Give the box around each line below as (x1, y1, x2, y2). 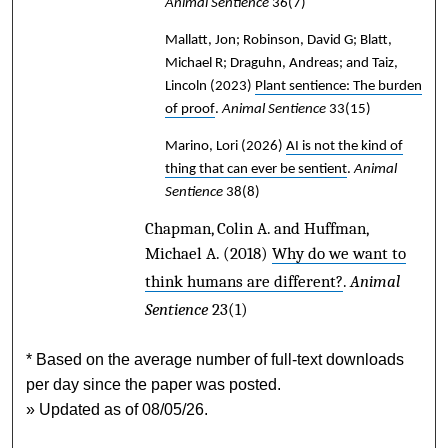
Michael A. (144, 242, 223, 263)
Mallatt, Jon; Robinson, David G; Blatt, (164, 32, 392, 48)
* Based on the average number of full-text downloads (26, 350, 405, 368)
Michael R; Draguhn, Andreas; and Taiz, (164, 55, 398, 71)
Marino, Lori (164, 138, 241, 154)
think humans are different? (144, 270, 343, 291)
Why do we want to (271, 242, 406, 263)
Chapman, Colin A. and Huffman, (144, 217, 368, 238)
